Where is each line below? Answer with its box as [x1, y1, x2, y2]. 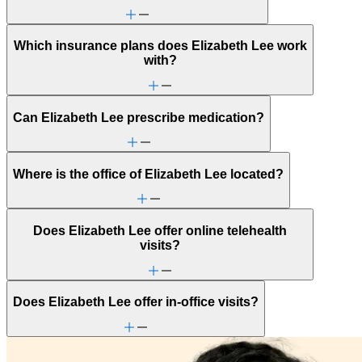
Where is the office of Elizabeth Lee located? [13, 166, 284, 181]
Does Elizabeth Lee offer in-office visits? [13, 295, 259, 309]
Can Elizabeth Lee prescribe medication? [13, 110, 264, 124]
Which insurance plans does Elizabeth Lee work [13, 39, 307, 53]
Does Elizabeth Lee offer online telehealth [33, 224, 288, 238]
